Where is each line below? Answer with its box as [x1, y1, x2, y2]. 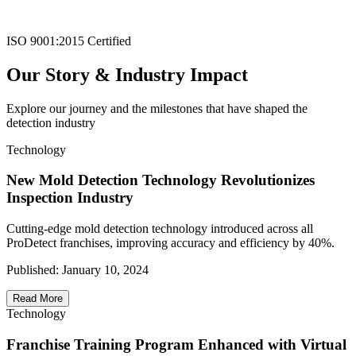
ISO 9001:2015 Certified [6, 33, 131, 48]
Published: [6, 263, 62, 277]
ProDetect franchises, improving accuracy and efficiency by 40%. [6, 236, 335, 250]
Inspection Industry [6, 189, 133, 207]
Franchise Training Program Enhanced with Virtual [6, 335, 346, 353]
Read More [13, 292, 63, 305]
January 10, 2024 [62, 263, 149, 277]
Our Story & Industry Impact [6, 64, 248, 85]
